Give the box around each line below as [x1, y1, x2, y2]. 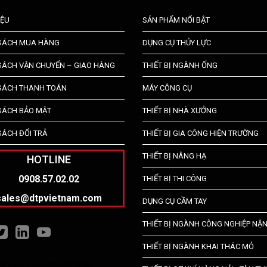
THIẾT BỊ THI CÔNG [142, 174, 207, 184]
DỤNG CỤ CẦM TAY [142, 197, 207, 206]
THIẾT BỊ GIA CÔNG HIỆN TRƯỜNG [142, 129, 259, 138]
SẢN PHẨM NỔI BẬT [142, 15, 210, 25]
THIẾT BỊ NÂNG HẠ [142, 151, 206, 161]
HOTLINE [26, 153, 71, 166]
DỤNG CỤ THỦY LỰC [142, 38, 211, 48]
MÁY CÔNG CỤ [142, 83, 192, 93]
